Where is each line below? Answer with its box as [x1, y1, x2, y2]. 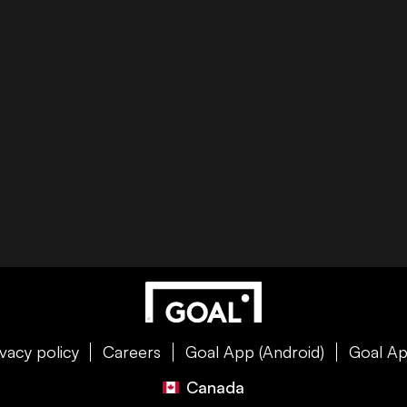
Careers [103, 341, 162, 362]
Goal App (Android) [185, 341, 324, 362]
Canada [186, 376, 244, 397]
